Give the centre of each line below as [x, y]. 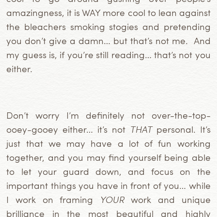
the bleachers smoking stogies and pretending [108, 27]
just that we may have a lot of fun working [108, 143]
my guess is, [33, 55]
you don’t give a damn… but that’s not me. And [108, 41]
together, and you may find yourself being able [108, 157]
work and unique [167, 200]
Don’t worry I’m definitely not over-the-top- [108, 115]
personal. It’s [181, 129]
